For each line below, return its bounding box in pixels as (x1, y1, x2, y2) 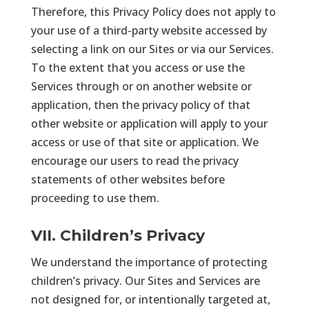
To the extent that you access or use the (30, 59, 245, 75)
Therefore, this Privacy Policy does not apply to (30, 3, 276, 19)
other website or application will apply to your (30, 115, 268, 131)
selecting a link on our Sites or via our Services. (30, 41, 274, 57)
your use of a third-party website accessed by (30, 22, 267, 38)
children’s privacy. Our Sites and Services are (30, 272, 260, 288)
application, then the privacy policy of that (30, 97, 250, 112)
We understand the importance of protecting (30, 254, 268, 270)
